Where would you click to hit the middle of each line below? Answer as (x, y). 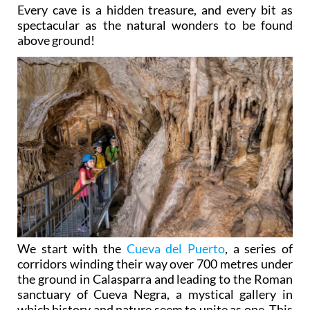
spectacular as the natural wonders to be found (155, 25)
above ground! (56, 40)
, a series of (259, 249)
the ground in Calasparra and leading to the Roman (155, 279)
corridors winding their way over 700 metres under (155, 264)
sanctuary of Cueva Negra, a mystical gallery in (155, 294)
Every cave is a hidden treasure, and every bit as (155, 10)
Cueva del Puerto (176, 249)
